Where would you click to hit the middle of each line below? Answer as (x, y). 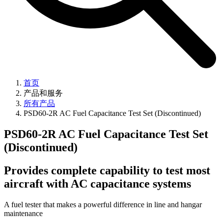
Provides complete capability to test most (107, 170)
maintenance (23, 213)
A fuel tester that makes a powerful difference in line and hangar (103, 204)
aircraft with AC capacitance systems (97, 183)
